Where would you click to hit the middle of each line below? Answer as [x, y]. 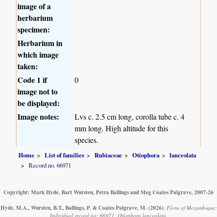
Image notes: [39, 117]
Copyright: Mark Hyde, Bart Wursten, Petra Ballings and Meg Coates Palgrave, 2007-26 [108, 192]
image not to [38, 92]
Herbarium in [40, 43]
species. [87, 140]
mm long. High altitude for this [122, 128]
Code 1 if [32, 80]
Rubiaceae [108, 155]
